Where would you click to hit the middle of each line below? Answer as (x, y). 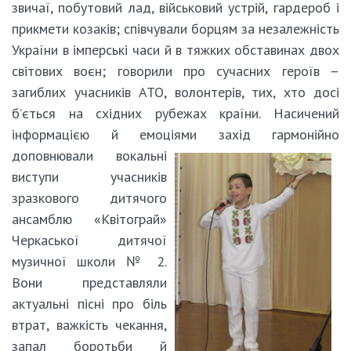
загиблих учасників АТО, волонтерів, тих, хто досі (175, 92)
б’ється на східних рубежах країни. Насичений (175, 113)
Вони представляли (89, 282)
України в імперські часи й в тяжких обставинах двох (175, 49)
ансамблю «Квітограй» (89, 219)
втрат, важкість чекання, (89, 324)
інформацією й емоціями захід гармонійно (175, 134)
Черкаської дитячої (89, 240)
